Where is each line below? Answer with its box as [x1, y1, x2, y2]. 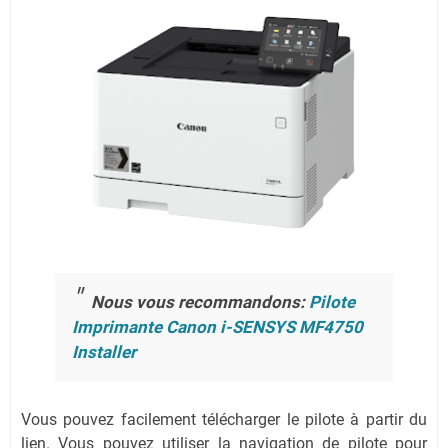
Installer [72, 342, 136, 363]
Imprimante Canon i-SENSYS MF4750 [72, 317, 363, 338]
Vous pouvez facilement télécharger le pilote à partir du [21, 409, 427, 429]
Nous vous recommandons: [91, 292, 309, 313]
